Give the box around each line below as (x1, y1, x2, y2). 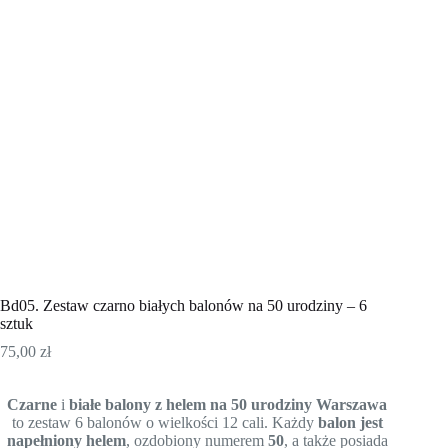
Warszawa (316, 395, 388, 413)
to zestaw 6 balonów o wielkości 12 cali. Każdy (11, 413, 318, 431)
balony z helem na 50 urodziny (105, 395, 313, 413)
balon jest (317, 413, 383, 431)
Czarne (7, 395, 58, 413)
